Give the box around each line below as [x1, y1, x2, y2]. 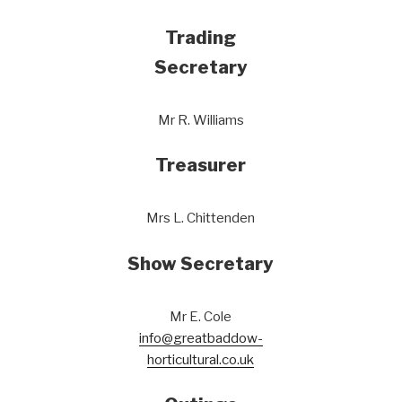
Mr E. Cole [170, 308, 232, 325]
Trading [165, 26, 237, 48]
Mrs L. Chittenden [146, 210, 256, 226]
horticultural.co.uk [147, 351, 255, 368]
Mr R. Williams [157, 111, 244, 128]
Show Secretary [127, 252, 275, 275]
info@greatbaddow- [138, 329, 263, 346]
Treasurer [155, 154, 247, 176]
